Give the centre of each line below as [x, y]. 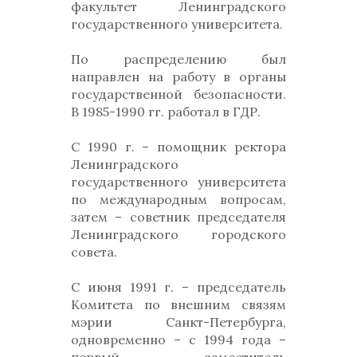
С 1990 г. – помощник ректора [178, 147]
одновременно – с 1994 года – [178, 339]
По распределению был [178, 59]
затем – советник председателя [178, 217]
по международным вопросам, [178, 199]
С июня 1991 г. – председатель [178, 287]
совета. [96, 252]
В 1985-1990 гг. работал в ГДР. [167, 112]
